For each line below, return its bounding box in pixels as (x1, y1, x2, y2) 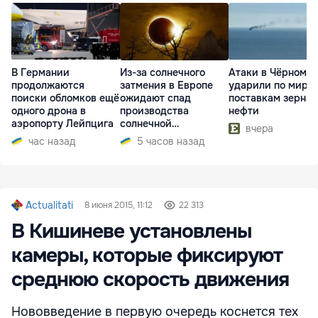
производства (120, 104, 189, 117)
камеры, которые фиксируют (11, 243, 283, 269)
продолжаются (11, 78, 84, 92)
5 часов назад (137, 134, 204, 148)
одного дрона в (11, 104, 86, 117)
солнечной (120, 116, 172, 130)
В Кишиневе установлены (11, 219, 251, 245)
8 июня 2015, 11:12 (84, 199, 153, 212)
